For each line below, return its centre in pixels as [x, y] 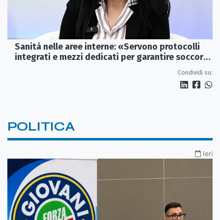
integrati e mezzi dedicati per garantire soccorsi [112, 57]
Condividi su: [195, 72]
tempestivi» [40, 67]
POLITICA [41, 126]
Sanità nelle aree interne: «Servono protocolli [107, 46]
